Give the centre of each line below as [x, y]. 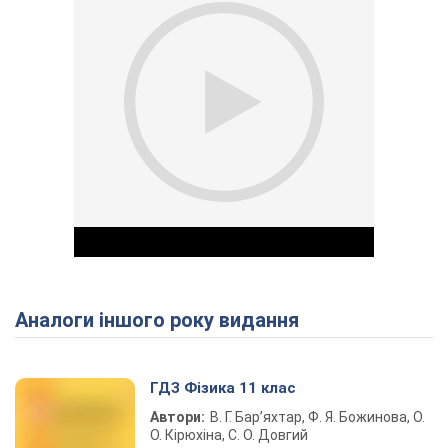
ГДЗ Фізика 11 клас [223, 388]
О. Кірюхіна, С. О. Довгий [229, 435]
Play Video [296, 374]
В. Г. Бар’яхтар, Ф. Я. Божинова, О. [317, 417]
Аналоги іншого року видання [163, 320]
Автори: [177, 417]
